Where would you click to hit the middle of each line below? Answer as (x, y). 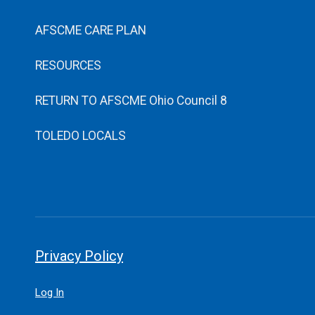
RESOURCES (68, 65)
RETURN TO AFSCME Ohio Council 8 (131, 100)
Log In (50, 292)
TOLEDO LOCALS (81, 135)
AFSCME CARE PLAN (91, 30)
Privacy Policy (79, 256)
